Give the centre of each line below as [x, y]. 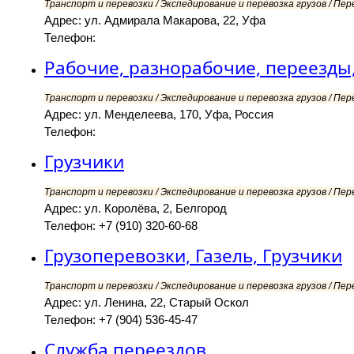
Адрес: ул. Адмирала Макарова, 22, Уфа [155, 21]
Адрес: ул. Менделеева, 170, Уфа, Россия [159, 115]
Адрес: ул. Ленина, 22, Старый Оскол [147, 303]
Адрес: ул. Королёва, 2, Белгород [136, 209]
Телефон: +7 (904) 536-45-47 [121, 320]
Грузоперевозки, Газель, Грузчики [193, 256]
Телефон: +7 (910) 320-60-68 [121, 226]
